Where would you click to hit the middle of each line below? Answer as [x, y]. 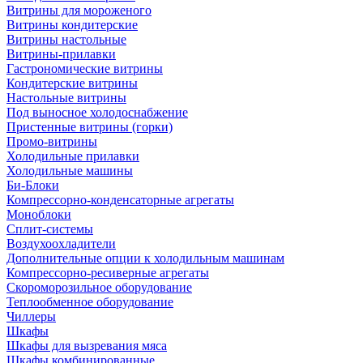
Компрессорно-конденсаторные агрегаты [120, 199]
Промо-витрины [52, 141]
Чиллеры [31, 316]
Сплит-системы [50, 228]
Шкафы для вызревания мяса [87, 345]
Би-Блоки [33, 185]
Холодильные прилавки [73, 156]
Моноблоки [39, 214]
